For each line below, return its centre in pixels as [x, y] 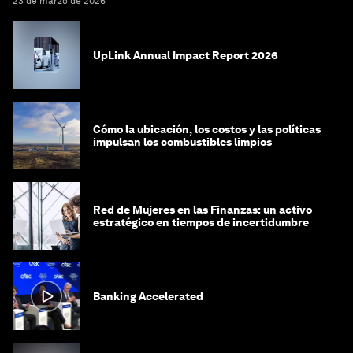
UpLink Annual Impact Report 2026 [186, 55]
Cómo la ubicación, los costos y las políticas [207, 129]
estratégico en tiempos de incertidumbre [201, 222]
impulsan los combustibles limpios [182, 141]
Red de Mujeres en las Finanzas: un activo [203, 209]
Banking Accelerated [148, 296]
